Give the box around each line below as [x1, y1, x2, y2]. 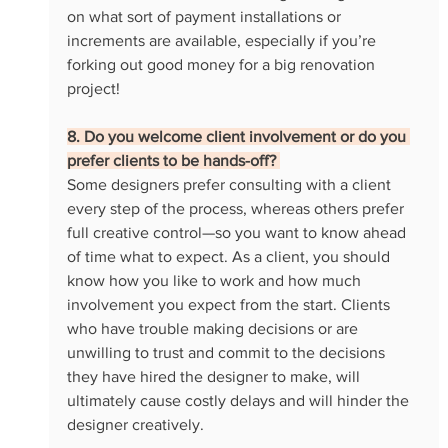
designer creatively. [66, 415, 208, 433]
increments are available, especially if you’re [66, 31, 380, 49]
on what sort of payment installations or [66, 7, 345, 25]
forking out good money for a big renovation [66, 55, 379, 73]
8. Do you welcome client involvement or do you [66, 127, 410, 145]
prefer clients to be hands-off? [66, 151, 280, 169]
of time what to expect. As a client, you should [66, 247, 394, 265]
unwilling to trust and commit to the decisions [66, 343, 389, 361]
